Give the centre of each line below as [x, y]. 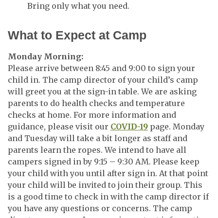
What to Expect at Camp [77, 35]
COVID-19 [129, 127]
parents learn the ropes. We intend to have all [97, 150]
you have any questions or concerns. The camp [100, 208]
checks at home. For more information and [92, 115]
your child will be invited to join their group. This [105, 185]
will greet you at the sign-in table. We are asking [102, 91]
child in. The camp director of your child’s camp [103, 80]
